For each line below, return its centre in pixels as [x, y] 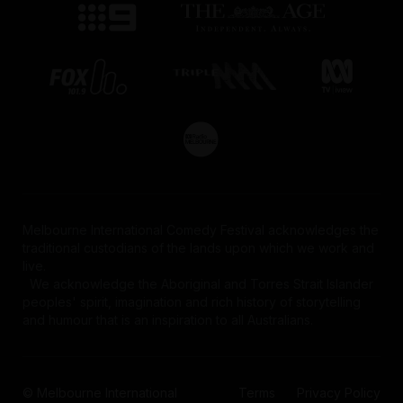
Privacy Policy [339, 392]
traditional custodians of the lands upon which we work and [198, 247]
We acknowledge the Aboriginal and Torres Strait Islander [197, 283]
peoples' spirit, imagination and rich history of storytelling [191, 301]
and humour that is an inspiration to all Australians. [167, 319]
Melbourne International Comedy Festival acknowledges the [200, 229]
